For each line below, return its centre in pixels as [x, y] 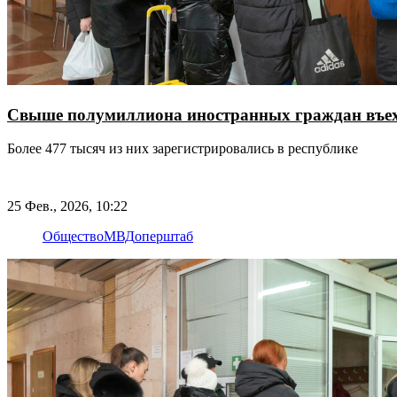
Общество [73, 236]
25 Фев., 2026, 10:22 [67, 206]
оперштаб [164, 236]
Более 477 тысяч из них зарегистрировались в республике [183, 149]
